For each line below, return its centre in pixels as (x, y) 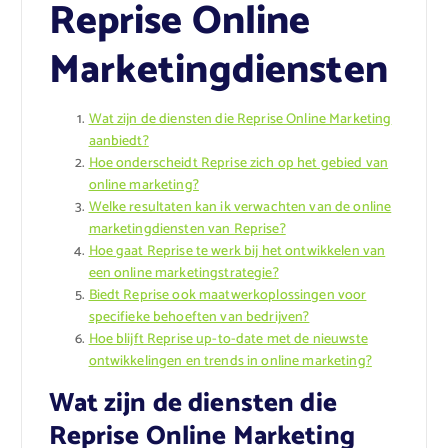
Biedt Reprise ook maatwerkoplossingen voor (227, 296)
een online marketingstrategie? (183, 274)
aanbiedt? (118, 142)
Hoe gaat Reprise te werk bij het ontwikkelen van (237, 252)
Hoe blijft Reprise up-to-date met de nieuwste (228, 340)
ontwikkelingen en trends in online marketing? (230, 362)
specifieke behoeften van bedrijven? (199, 318)
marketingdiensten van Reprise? (187, 230)
